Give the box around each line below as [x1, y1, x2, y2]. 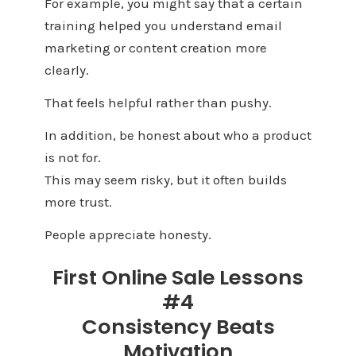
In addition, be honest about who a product [44, 126, 311, 143]
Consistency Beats [81, 312, 275, 342]
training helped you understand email [44, 17, 282, 34]
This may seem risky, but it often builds [44, 171, 287, 188]
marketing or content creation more [44, 40, 267, 56]
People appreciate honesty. [44, 226, 211, 242]
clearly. [44, 62, 89, 79]
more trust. [44, 193, 112, 210]
